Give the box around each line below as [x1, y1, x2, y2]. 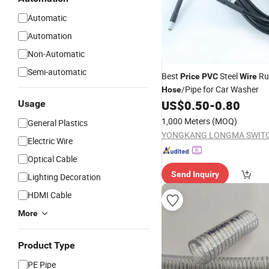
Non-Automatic [28, 48, 85, 59]
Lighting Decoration [28, 171, 101, 183]
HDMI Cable [28, 189, 71, 201]
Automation [28, 30, 72, 41]
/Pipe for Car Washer [181, 83, 259, 95]
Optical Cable [28, 153, 77, 165]
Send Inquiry [171, 169, 219, 179]
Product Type [18, 240, 75, 251]
